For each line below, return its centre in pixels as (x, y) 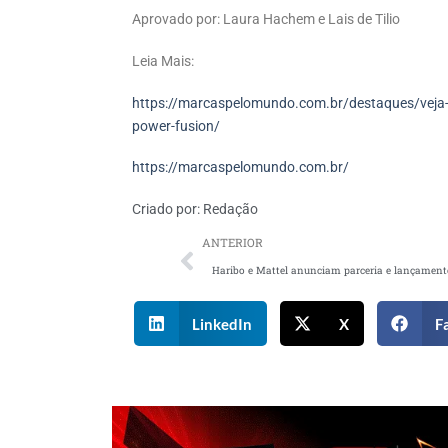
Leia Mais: (163, 61)
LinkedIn (222, 323)
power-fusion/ (176, 126)
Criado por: (166, 210)
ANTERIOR (232, 243)
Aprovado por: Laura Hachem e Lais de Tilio (266, 20)
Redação (229, 210)
